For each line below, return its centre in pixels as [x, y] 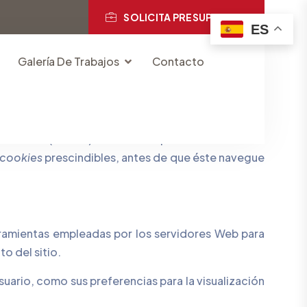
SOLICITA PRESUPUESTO [185, 17]
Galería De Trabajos [69, 61]
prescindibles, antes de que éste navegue [155, 157]
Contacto [179, 61]
